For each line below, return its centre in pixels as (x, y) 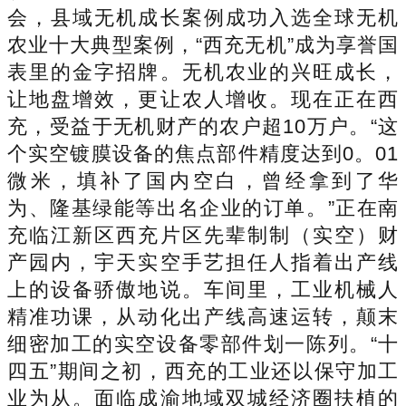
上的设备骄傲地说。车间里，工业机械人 (203, 289)
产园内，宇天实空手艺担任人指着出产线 (203, 262)
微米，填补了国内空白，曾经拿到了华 (203, 180)
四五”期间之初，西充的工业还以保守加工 (203, 371)
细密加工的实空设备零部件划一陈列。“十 (203, 343)
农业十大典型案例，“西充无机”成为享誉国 (203, 44)
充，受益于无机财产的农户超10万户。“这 (203, 126)
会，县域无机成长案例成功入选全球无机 (203, 17)
